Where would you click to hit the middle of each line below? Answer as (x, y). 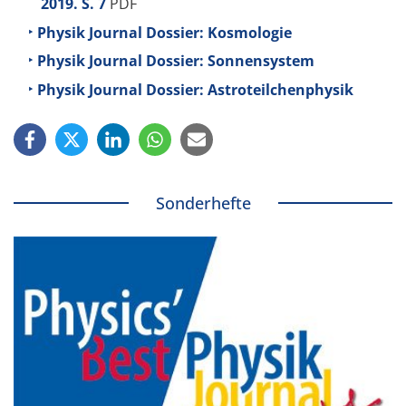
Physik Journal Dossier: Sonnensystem (176, 61)
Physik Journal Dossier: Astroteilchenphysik (195, 90)
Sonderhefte (203, 203)
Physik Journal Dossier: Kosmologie (164, 32)
